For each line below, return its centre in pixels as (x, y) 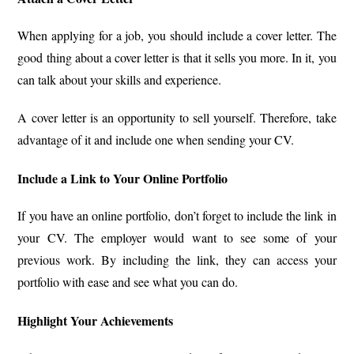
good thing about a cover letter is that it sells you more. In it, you (177, 58)
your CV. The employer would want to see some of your (177, 238)
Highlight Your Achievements (96, 321)
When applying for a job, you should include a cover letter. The (177, 36)
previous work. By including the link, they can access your (177, 260)
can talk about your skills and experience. (120, 80)
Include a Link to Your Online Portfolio (123, 179)
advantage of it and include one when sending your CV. (156, 140)
